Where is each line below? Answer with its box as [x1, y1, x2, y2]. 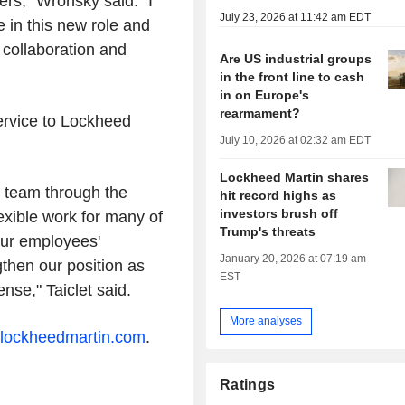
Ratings [220, 376, 276, 392]
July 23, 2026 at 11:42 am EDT [220, 10, 372, 24]
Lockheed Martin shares [220, 169, 370, 184]
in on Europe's [220, 87, 310, 102]
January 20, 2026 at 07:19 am [220, 251, 367, 265]
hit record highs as [220, 187, 337, 202]
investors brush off [220, 205, 339, 221]
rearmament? [220, 105, 301, 120]
